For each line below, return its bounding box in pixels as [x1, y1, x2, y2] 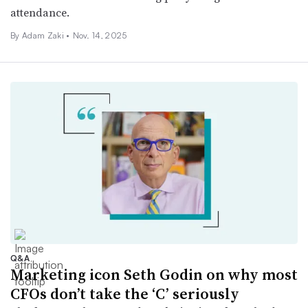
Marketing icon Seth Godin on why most [10, 263, 298, 285]
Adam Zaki [21, 30, 67, 41]
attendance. [10, 4, 69, 20]
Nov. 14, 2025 [72, 30, 127, 41]
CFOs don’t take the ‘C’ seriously [10, 283, 239, 304]
